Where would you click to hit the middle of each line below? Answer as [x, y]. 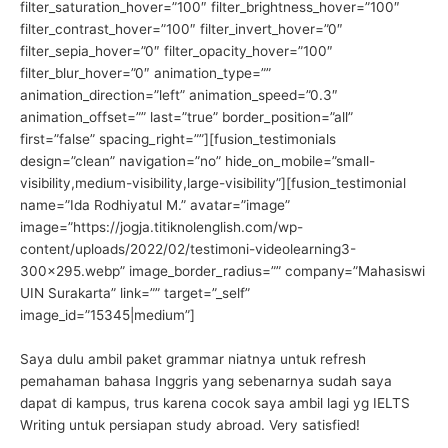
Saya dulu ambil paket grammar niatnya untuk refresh [193, 359]
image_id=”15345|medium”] [107, 315]
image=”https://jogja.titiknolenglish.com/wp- [161, 227]
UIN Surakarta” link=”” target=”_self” [135, 293]
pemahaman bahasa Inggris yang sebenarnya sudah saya [206, 381]
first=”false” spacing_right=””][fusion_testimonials [178, 139]
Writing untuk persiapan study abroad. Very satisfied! [190, 425]
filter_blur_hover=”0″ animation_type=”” [145, 73]
